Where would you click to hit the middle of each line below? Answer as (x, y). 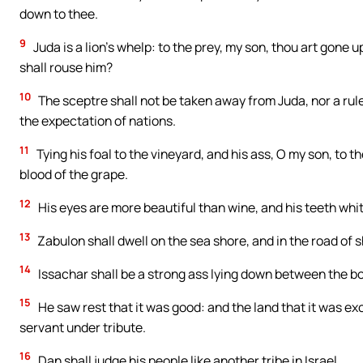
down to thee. (59, 14)
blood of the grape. (74, 175)
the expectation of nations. (98, 121)
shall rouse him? (66, 68)
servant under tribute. (83, 327)
